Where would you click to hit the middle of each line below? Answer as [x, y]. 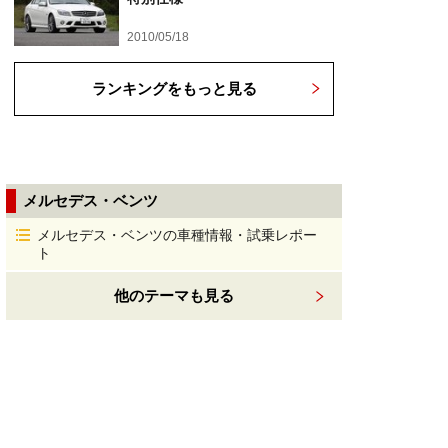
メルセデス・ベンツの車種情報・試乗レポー [177, 235]
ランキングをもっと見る [174, 88]
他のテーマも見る [174, 295]
